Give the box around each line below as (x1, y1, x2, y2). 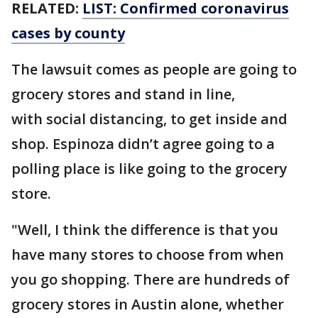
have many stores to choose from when (11, 245, 284, 264)
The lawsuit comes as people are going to (11, 60, 297, 79)
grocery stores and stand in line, (11, 84, 235, 104)
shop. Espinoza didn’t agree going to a (11, 134, 275, 153)
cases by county (11, 23, 125, 43)
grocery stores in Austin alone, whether (11, 295, 284, 314)
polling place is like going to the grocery (11, 159, 287, 178)
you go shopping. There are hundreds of (11, 270, 290, 289)
